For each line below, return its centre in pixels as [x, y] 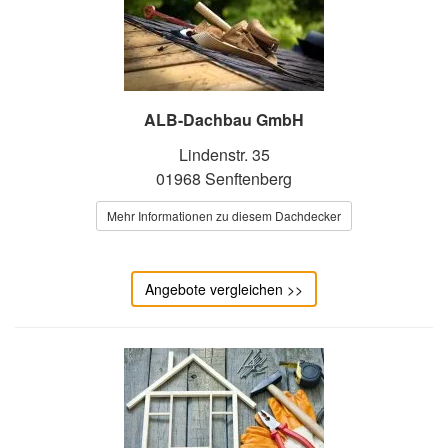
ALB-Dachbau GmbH [224, 119]
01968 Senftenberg [224, 178]
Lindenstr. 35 [224, 154]
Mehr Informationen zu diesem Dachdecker [224, 215]
